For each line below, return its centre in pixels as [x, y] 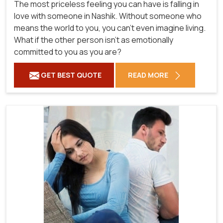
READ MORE [149, 75]
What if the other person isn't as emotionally [94, 40]
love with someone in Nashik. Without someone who [108, 16]
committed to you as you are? [68, 52]
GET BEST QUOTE [70, 75]
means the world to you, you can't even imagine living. [110, 28]
